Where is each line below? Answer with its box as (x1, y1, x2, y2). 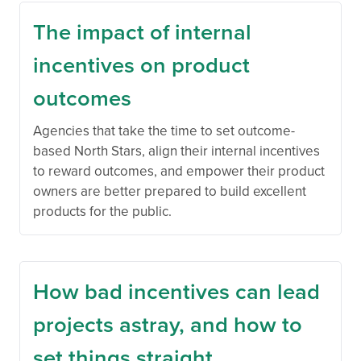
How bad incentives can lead (33, 275, 320, 307)
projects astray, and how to (33, 308, 302, 340)
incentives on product (33, 48, 250, 81)
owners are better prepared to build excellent (33, 181, 306, 201)
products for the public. (33, 201, 172, 221)
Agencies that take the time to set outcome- (33, 121, 295, 140)
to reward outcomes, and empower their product (33, 161, 325, 180)
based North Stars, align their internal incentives (33, 141, 320, 160)
